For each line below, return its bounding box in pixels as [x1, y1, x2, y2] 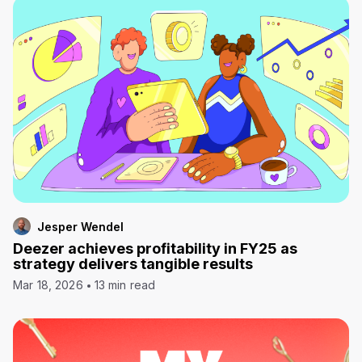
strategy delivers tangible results [13, 255, 253, 272]
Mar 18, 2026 [13, 277, 83, 292]
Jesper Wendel [37, 219, 124, 234]
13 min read [94, 277, 156, 292]
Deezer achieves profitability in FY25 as [13, 239, 297, 257]
